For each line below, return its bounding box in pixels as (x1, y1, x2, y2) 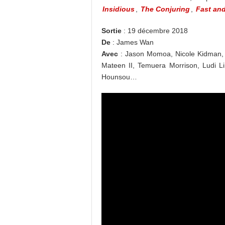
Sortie (101, 27, 122, 35)
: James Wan (110, 38, 154, 46)
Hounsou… (101, 73, 137, 81)
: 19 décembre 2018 (122, 27, 188, 35)
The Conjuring (141, 5, 190, 13)
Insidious (102, 5, 135, 13)
